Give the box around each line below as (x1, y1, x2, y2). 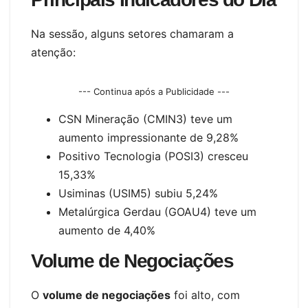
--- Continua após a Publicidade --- (78, 86, 230, 98)
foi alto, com (170, 287, 240, 302)
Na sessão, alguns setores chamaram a (31, 27, 234, 41)
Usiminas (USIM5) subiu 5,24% (58, 186, 218, 201)
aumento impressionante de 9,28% (58, 131, 239, 145)
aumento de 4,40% (58, 223, 155, 238)
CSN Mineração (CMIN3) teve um (58, 112, 232, 126)
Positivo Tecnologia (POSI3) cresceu (58, 149, 248, 164)
